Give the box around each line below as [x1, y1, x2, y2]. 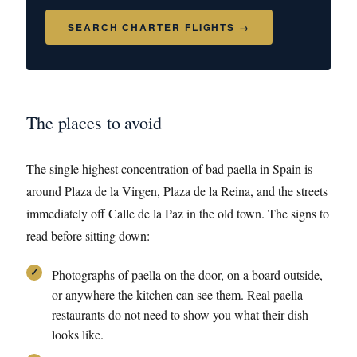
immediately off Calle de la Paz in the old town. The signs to [26, 205, 329, 222]
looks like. [52, 326, 104, 343]
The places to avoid [26, 111, 162, 134]
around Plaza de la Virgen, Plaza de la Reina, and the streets [26, 182, 328, 199]
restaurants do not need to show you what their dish [52, 306, 308, 323]
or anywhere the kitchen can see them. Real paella [52, 286, 303, 303]
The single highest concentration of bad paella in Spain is [26, 160, 312, 177]
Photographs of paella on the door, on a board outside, [52, 266, 323, 283]
